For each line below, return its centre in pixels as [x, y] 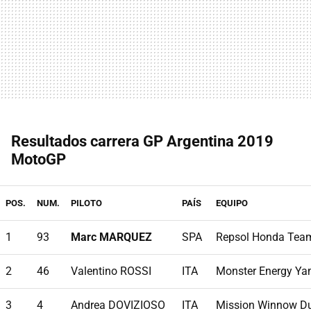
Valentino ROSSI [111, 271]
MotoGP [39, 160]
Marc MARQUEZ [111, 237]
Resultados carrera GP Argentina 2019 [142, 142]
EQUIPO [232, 203]
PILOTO [86, 203]
